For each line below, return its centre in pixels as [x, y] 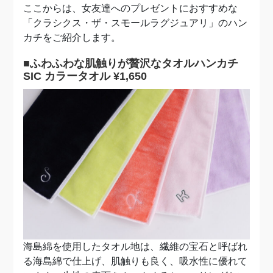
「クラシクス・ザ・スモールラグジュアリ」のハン [136, 23]
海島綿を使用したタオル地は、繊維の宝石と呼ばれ [136, 247]
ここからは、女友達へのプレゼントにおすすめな [131, 8]
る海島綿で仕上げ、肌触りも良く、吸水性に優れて [136, 261]
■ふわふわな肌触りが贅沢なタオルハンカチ [131, 63]
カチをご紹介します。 [72, 37]
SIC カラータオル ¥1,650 [85, 76]
